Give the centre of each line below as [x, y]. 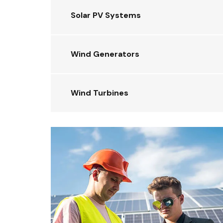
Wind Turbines [100, 93]
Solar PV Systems [106, 15]
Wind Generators [105, 54]
